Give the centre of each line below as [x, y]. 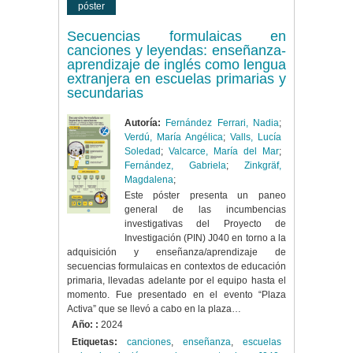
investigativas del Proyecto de [205, 224]
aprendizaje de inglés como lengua [176, 65]
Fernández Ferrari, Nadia [223, 123]
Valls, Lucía [256, 137]
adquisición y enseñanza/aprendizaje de [176, 253]
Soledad [142, 152]
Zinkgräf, [263, 166]
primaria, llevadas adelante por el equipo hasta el [176, 281]
